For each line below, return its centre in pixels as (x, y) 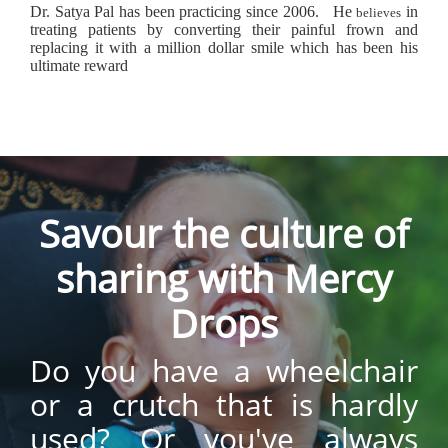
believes (379, 13)
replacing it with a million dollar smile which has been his (224, 48)
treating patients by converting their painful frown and (224, 30)
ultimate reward (79, 66)
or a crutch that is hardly (224, 405)
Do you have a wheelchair (224, 371)
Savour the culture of (224, 233)
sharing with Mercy (224, 278)
